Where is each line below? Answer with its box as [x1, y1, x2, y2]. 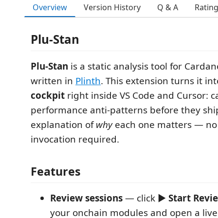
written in [31, 74, 75, 87]
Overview [33, 1, 67, 13]
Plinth [75, 74, 101, 87]
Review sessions [50, 191, 123, 204]
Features [31, 163, 81, 179]
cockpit [31, 89, 65, 102]
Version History [84, 2, 141, 13]
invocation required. [31, 133, 119, 145]
